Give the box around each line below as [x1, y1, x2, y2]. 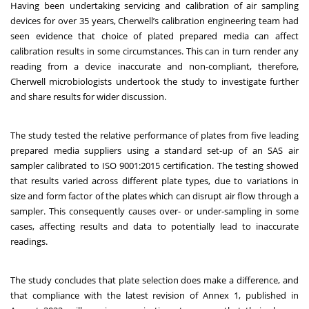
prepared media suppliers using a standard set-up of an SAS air [10, 144, 299, 157]
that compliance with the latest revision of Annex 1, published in [10, 289, 299, 302]
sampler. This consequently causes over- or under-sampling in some [10, 205, 299, 218]
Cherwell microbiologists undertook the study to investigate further [10, 75, 299, 88]
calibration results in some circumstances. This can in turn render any [10, 45, 299, 58]
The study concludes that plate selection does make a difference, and [10, 274, 299, 287]
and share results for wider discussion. [10, 90, 166, 103]
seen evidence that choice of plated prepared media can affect [10, 30, 299, 43]
